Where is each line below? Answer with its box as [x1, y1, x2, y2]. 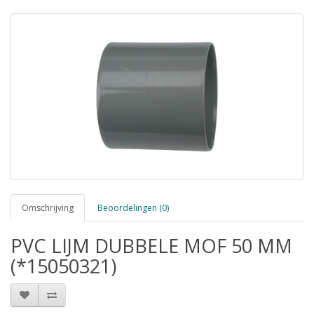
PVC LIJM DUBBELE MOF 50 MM [11, 233, 292, 259]
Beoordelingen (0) [97, 202, 169, 214]
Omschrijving [22, 202, 74, 214]
